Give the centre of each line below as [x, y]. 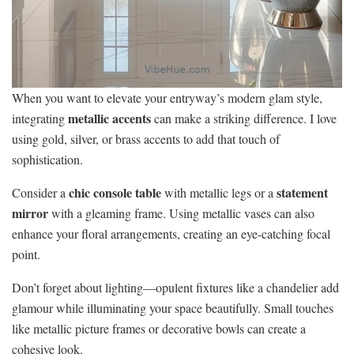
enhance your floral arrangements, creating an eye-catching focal [171, 234]
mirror [30, 213]
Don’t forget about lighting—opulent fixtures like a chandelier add [175, 288]
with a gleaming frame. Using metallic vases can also [181, 213]
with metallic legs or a [219, 193]
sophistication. [47, 160]
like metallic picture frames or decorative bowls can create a [159, 329]
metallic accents [109, 119]
